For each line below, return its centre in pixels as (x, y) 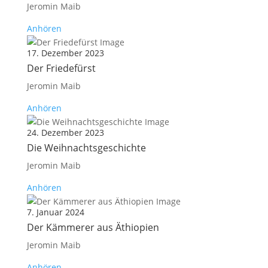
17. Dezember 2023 (65, 53)
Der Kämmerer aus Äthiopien (93, 227)
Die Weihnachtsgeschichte (86, 148)
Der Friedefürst (61, 68)
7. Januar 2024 (55, 212)
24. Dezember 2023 (65, 133)
